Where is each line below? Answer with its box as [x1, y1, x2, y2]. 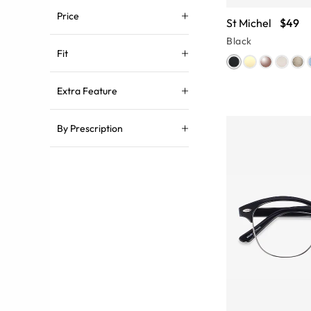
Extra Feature [57, 85, 117, 97]
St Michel [226, 16, 271, 31]
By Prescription [57, 122, 123, 135]
